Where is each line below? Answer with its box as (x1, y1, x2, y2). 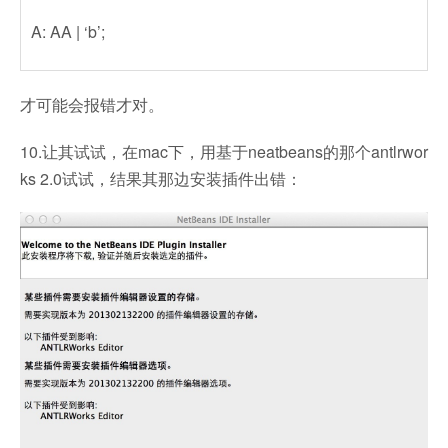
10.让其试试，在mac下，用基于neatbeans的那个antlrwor (20, 140, 428, 164)
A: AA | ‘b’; (31, 20, 105, 44)
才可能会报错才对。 (20, 93, 164, 117)
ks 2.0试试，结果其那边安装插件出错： (20, 167, 302, 191)
